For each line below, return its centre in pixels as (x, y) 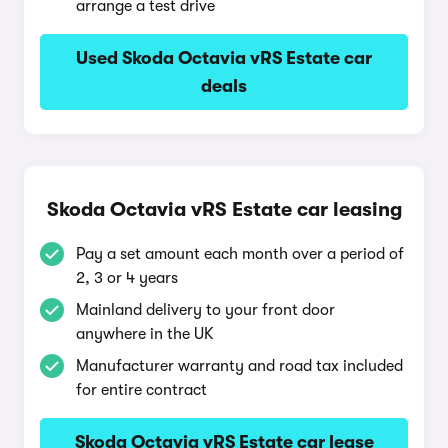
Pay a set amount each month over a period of (240, 254)
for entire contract (141, 390)
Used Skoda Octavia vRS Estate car (224, 58)
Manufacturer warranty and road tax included (239, 366)
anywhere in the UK (145, 334)
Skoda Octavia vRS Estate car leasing (224, 209)
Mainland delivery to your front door (205, 310)
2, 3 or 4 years (127, 278)
